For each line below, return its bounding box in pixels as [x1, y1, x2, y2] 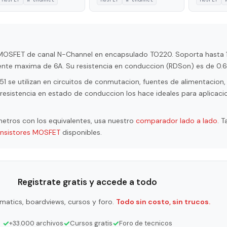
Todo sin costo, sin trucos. [116, 197, 210, 207]
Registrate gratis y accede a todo [17, 176, 157, 188]
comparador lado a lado [136, 116, 217, 126]
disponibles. [60, 128, 102, 137]
